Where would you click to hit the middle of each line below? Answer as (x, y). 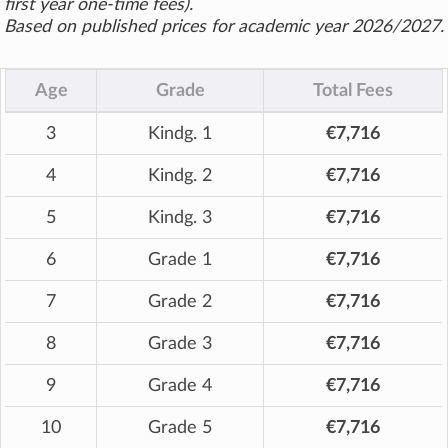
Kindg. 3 (180, 218)
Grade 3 (180, 344)
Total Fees (353, 91)
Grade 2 (180, 302)
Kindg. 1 (180, 134)
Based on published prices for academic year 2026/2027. (224, 27)
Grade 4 (180, 386)
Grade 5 (180, 428)
